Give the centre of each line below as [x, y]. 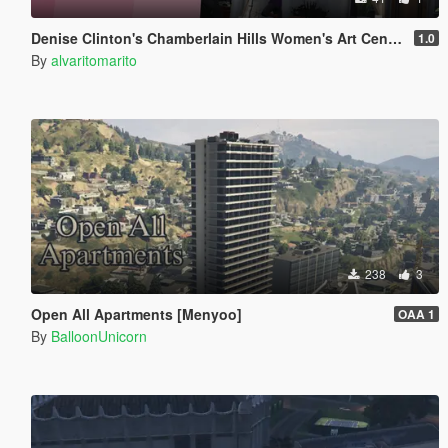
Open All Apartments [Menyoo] [136, 313]
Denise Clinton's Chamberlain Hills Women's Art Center [209, 37]
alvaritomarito [93, 59]
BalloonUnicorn [98, 335]
